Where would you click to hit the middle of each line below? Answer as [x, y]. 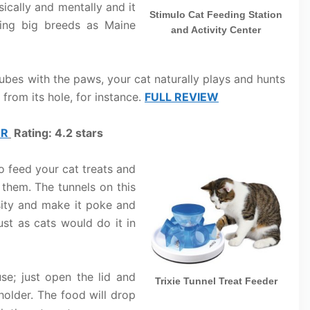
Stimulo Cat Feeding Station [216, 14]
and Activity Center [216, 29]
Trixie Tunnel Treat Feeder [216, 281]
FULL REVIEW [182, 97]
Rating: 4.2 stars [57, 133]
